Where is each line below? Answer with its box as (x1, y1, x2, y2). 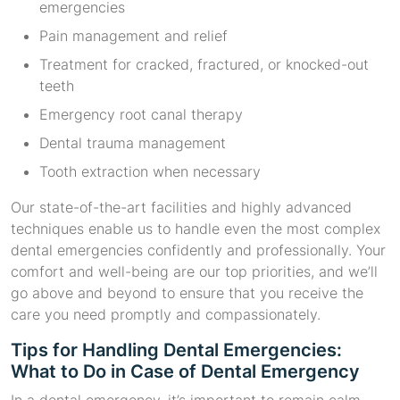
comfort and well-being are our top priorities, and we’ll (11, 262, 378, 281)
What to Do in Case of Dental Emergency (11, 361, 360, 383)
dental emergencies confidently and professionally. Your (11, 241, 386, 260)
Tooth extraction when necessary (39, 162, 261, 181)
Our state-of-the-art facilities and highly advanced (11, 198, 352, 217)
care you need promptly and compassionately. (11, 305, 321, 324)
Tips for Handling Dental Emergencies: (11, 339, 342, 362)
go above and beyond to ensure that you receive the (11, 284, 363, 303)
